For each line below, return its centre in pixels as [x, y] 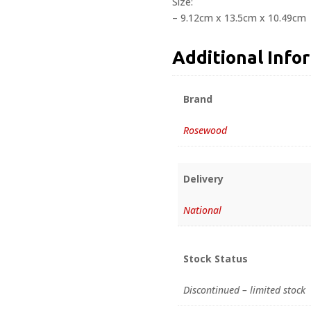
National [203, 210]
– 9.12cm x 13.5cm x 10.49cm [239, 17]
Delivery [204, 179]
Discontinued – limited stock [245, 290]
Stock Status [216, 259]
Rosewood [205, 131]
